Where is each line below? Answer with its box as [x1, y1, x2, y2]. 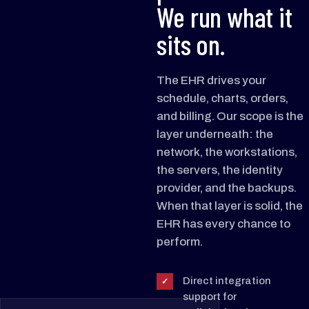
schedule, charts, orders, [157, 92, 289, 105]
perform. [157, 235, 203, 248]
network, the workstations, [157, 146, 298, 159]
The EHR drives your [157, 74, 267, 87]
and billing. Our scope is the [157, 110, 304, 123]
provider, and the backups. [157, 181, 297, 195]
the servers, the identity [157, 163, 283, 177]
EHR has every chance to [157, 217, 291, 230]
